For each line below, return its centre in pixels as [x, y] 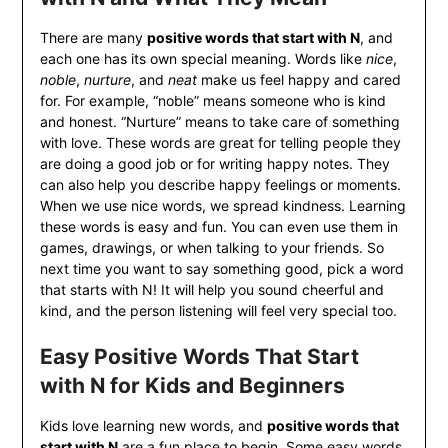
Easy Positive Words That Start [199, 357]
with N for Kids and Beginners [192, 386]
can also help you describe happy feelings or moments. [220, 185]
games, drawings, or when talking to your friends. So [211, 248]
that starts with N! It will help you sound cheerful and [211, 290]
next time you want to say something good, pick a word [221, 269]
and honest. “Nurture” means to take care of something [219, 122]
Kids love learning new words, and [153, 426]
